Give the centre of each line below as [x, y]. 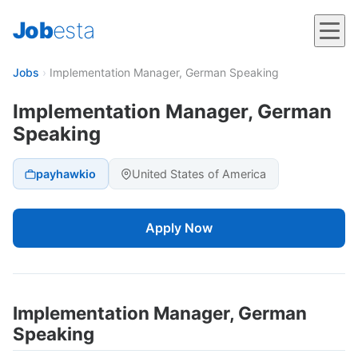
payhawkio [66, 174]
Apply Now [179, 228]
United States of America [199, 174]
